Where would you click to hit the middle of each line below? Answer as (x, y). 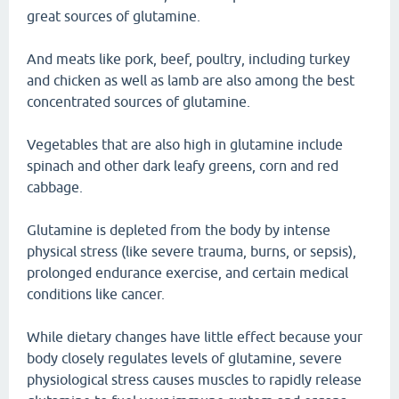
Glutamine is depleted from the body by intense (179, 230)
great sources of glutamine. (114, 16)
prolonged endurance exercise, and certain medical (187, 273)
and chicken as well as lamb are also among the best (191, 80)
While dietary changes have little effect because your (195, 337)
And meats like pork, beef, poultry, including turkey (188, 59)
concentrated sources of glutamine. (138, 102)
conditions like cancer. (96, 294)
